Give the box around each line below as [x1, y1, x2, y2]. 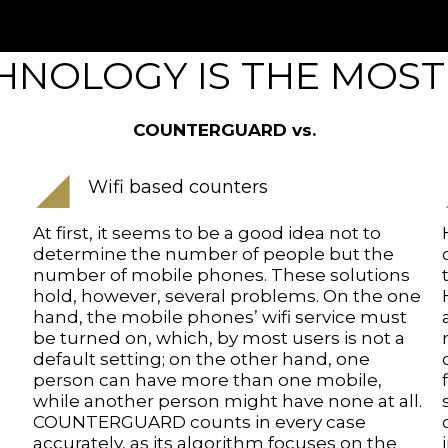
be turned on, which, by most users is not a [33, 328, 406, 349]
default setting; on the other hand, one [33, 349, 371, 370]
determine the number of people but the [33, 244, 395, 265]
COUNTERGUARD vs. [132, 120, 316, 141]
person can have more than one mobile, [33, 370, 383, 391]
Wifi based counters [88, 176, 269, 199]
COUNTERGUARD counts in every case [33, 412, 367, 433]
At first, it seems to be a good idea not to [33, 223, 382, 244]
